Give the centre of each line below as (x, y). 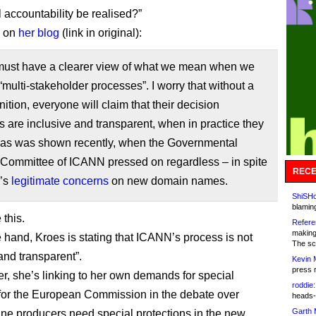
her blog (39, 33)
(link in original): (101, 33)
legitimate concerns (60, 181)
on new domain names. (168, 181)
